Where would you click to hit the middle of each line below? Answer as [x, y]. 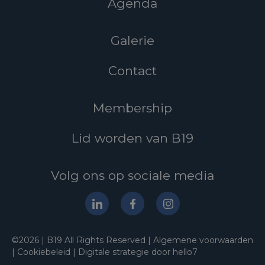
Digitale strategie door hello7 [138, 252]
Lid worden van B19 [132, 138]
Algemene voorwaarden [203, 240]
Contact [132, 71]
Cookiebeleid [44, 252]
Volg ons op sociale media [132, 176]
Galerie [132, 41]
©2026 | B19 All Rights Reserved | [83, 240]
